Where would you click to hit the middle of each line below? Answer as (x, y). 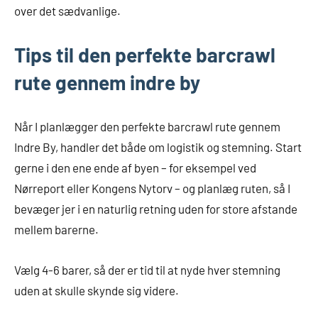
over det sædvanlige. (67, 11)
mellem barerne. (56, 230)
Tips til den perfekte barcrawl (145, 55)
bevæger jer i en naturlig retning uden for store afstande (156, 209)
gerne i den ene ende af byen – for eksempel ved (135, 168)
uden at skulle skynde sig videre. (97, 291)
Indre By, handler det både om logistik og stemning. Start (158, 147)
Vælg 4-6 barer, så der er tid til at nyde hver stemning (147, 270)
